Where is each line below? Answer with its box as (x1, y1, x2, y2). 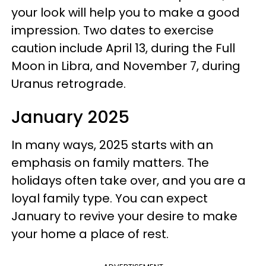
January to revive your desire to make (11, 208, 237, 224)
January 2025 (11, 105, 129, 129)
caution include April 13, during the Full (11, 40, 235, 56)
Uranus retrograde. (11, 75, 129, 92)
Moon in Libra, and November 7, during (11, 58, 240, 74)
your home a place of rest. (11, 226, 172, 242)
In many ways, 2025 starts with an (11, 137, 213, 153)
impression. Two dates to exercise (11, 22, 214, 39)
